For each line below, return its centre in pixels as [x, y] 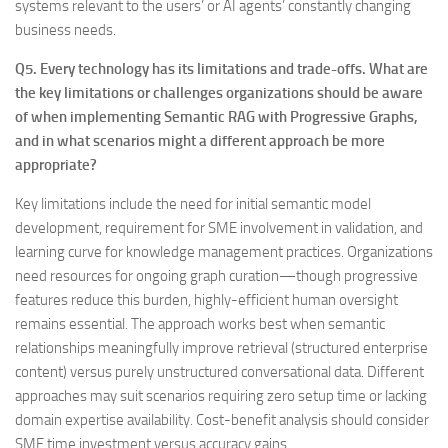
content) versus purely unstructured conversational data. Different [219, 372]
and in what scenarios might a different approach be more [200, 141]
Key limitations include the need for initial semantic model [193, 204]
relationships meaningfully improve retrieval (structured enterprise [221, 348]
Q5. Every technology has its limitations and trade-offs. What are [221, 69]
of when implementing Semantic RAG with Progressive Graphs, [216, 117]
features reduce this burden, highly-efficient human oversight [206, 300]
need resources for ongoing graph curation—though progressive [216, 276]
